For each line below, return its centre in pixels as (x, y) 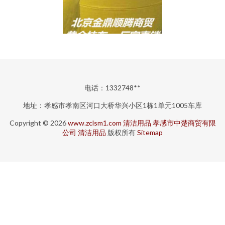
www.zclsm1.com (94, 123)
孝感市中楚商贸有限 (184, 123)
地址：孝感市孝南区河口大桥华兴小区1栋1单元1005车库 (113, 105)
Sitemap (150, 132)
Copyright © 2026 (38, 123)
